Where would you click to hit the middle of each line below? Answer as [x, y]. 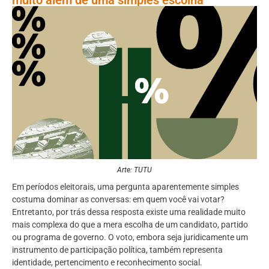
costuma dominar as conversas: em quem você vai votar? [118, 199]
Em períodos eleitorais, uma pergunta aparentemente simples [125, 186]
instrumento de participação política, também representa [117, 249]
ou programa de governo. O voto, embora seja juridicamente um [130, 237]
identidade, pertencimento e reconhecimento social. [107, 262]
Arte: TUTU [134, 170]
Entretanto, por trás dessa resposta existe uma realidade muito [129, 212]
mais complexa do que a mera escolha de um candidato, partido [130, 224]
